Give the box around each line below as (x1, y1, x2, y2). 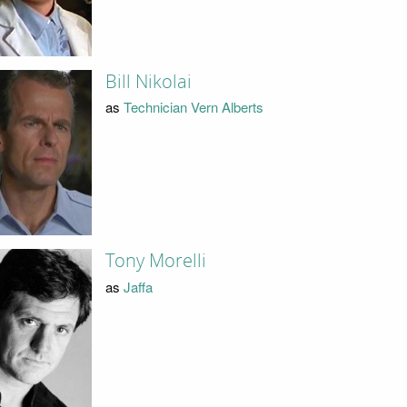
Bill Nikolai (104, 70, 192, 93)
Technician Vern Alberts (123, 97, 263, 117)
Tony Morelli (104, 250, 206, 273)
